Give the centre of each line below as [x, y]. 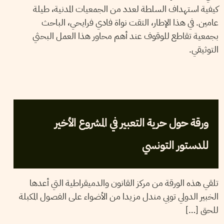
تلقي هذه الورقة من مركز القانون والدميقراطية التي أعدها [124, 183]
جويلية [180, 89]
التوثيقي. [203, 49]
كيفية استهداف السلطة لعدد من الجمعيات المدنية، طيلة [125, 9]
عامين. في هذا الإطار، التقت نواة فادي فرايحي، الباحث [130, 22]
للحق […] [202, 210]
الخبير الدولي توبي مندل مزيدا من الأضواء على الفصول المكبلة [118, 196]
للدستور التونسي [175, 145]
